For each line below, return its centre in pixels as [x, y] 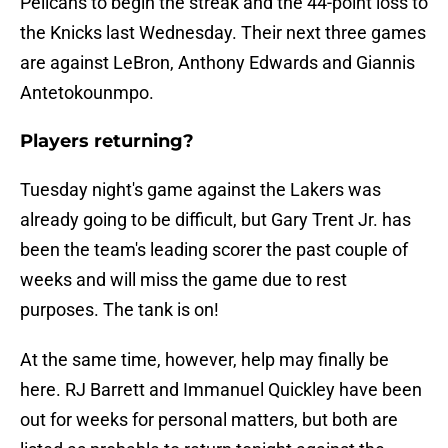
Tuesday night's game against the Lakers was [200, 190]
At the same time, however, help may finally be [204, 360]
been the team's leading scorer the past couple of [214, 250]
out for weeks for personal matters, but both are [209, 420]
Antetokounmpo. [87, 93]
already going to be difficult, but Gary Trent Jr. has [215, 220]
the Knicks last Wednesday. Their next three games [223, 33]
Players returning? [107, 141]
